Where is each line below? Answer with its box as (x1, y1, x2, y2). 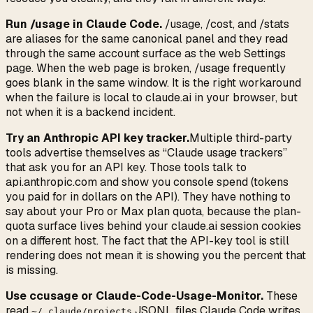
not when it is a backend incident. (6, 105, 175, 120)
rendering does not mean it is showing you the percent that (6, 248, 306, 263)
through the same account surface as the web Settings (6, 46, 286, 61)
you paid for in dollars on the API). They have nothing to (6, 189, 291, 205)
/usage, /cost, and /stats (162, 17, 289, 32)
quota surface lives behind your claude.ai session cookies (6, 219, 301, 234)
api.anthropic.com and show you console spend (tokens (6, 175, 289, 190)
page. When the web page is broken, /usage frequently (6, 61, 286, 76)
